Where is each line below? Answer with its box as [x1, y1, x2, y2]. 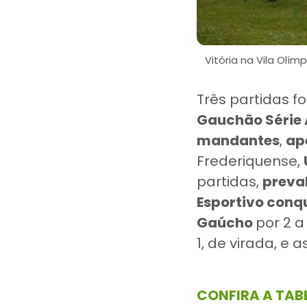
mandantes [197, 131, 280, 150]
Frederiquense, [197, 151, 304, 171]
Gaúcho [197, 213, 256, 232]
